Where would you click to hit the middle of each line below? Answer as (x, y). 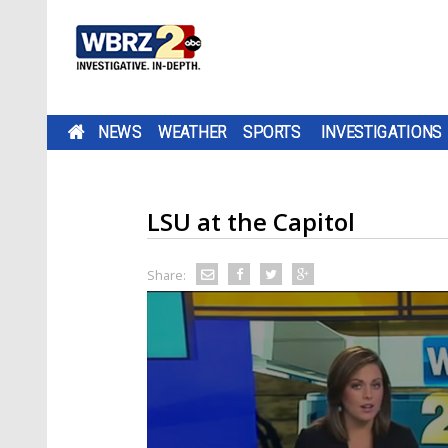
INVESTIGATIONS (381, 132)
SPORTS (272, 132)
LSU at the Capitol (251, 221)
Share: (166, 275)
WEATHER (192, 132)
